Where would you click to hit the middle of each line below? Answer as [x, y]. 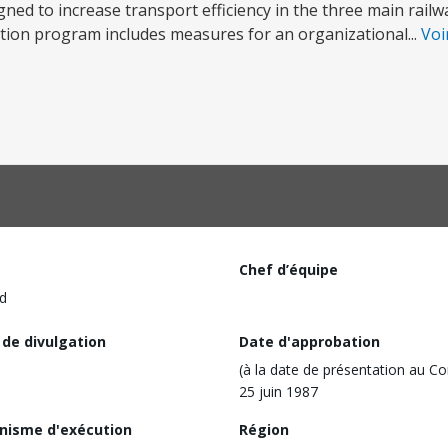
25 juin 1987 [278, 391]
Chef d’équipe [288, 269]
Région [264, 429]
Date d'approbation [309, 341]
